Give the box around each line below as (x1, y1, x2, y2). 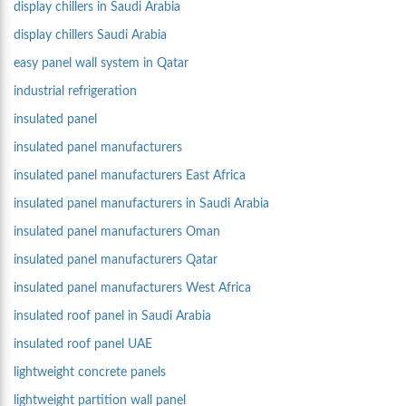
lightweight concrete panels (14, 366, 166, 380)
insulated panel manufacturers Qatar (14, 254, 217, 267)
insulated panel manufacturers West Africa (14, 282, 251, 295)
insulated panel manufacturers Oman (14, 226, 220, 239)
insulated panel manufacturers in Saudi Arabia (14, 198, 269, 211)
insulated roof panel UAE (14, 338, 152, 352)
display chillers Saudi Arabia (14, 29, 167, 43)
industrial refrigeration (14, 85, 137, 99)
